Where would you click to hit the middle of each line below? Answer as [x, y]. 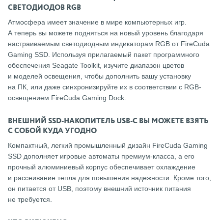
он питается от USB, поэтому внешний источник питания [99, 188]
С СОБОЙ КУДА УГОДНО [52, 131]
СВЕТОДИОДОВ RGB [44, 8]
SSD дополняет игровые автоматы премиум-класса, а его [101, 156]
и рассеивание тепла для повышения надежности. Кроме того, [110, 178]
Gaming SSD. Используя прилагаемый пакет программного [104, 55]
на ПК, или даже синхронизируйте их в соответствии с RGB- [105, 87]
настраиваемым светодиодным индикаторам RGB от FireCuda [109, 44]
